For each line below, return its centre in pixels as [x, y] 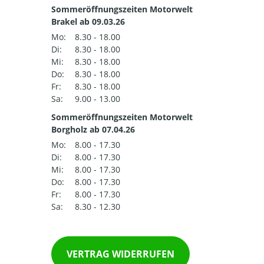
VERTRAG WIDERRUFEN [121, 254]
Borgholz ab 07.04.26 [93, 130]
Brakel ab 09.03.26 [88, 22]
